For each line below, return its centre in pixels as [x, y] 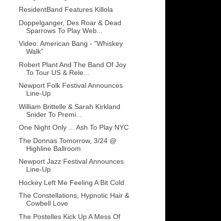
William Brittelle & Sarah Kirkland [69, 106]
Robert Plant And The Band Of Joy [72, 64]
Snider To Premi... [54, 114]
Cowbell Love [47, 203]
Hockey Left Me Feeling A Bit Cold [71, 182]
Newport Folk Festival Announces [71, 86]
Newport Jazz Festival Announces [71, 162]
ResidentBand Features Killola [66, 10]
